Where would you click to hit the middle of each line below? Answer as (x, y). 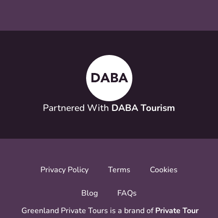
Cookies (164, 170)
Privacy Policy (64, 170)
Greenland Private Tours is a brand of (87, 210)
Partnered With (77, 108)
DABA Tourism (143, 108)
